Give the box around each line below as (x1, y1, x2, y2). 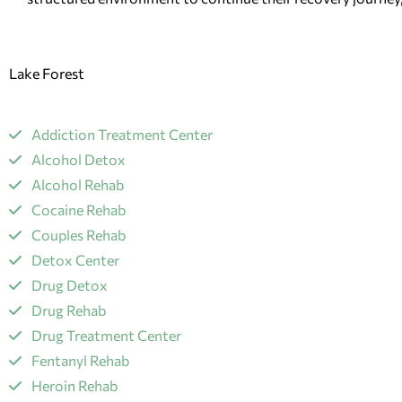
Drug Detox (31, 276, 108, 294)
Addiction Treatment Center (31, 126, 213, 144)
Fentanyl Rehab (31, 352, 129, 370)
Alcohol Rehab (31, 176, 124, 194)
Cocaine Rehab (31, 201, 126, 219)
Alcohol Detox (31, 151, 126, 169)
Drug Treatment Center (31, 327, 181, 345)
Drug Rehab (31, 301, 106, 319)
